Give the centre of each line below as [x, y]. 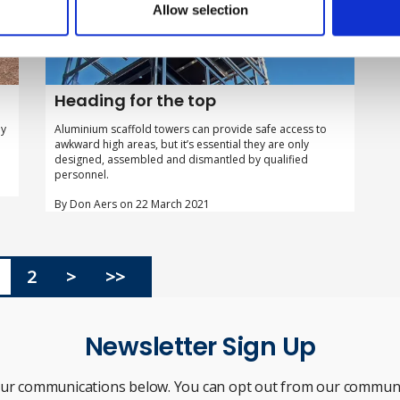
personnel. [81, 175]
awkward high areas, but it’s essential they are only [181, 145]
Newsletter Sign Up [200, 347]
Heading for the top [135, 101]
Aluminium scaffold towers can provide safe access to [190, 129]
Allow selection [200, 10]
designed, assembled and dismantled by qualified [181, 160]
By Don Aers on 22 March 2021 [132, 204]
